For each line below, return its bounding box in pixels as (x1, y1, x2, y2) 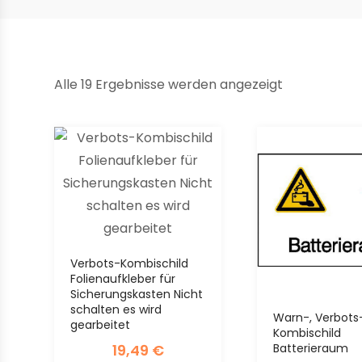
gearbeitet (70, 316, 131, 333)
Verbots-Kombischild (70, 255, 189, 271)
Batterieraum (272, 339, 348, 356)
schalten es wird (70, 301, 162, 318)
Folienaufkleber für (70, 270, 176, 287)
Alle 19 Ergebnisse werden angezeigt (54, 74, 284, 94)
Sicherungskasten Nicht (70, 285, 204, 302)
